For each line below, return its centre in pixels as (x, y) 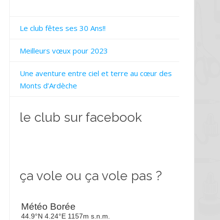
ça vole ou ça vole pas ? (91, 176)
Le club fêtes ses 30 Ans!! (62, 28)
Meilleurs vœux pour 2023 (64, 51)
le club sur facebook (81, 117)
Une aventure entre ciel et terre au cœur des (96, 73)
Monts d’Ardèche (48, 85)
